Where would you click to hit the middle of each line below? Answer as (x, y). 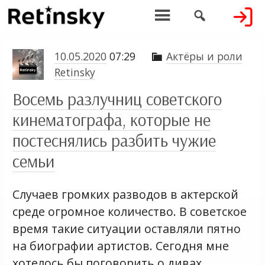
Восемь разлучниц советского (117, 99)
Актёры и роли (204, 56)
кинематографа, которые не (112, 120)
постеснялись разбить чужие (114, 140)
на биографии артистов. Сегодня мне (121, 245)
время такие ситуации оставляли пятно (127, 228)
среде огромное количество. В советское (130, 211)
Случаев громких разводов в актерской (126, 194)
